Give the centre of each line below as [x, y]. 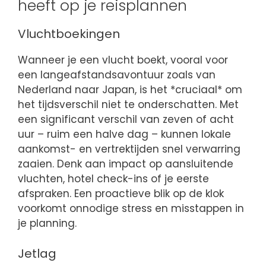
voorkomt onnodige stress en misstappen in [131, 209]
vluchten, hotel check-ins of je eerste [113, 179]
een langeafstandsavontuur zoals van [117, 75]
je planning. [47, 224]
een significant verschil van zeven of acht [126, 120]
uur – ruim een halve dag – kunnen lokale [124, 134]
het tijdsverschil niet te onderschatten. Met [128, 105]
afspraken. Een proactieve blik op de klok [121, 194]
